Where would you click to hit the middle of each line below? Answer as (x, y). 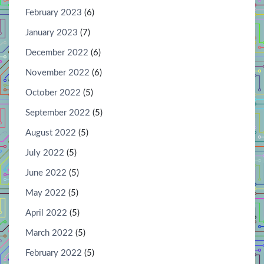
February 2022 (54, 253)
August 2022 (51, 133)
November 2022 (57, 72)
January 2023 (52, 32)
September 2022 (58, 113)
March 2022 (49, 233)
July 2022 (45, 153)
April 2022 (46, 213)
